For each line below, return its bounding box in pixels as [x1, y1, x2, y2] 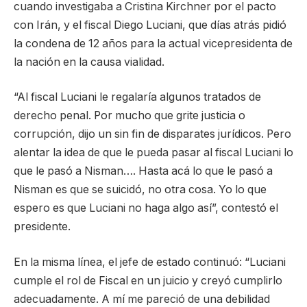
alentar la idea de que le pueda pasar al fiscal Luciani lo [14, 146, 293, 160]
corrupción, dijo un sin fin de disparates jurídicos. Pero [14, 127, 291, 141]
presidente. [14, 220, 71, 234]
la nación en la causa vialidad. [14, 55, 164, 69]
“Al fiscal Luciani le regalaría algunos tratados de [14, 90, 261, 104]
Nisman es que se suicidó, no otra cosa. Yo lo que [14, 183, 267, 197]
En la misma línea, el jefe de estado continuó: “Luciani [14, 256, 286, 269]
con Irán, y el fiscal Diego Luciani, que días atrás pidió [14, 18, 286, 32]
